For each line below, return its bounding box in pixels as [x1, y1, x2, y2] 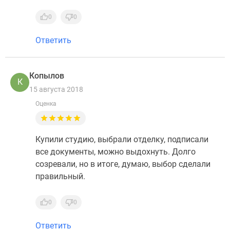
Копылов [29, 71, 64, 81]
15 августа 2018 [29, 85, 83, 93]
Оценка [35, 100, 56, 107]
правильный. [35, 171, 85, 181]
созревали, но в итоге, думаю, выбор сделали [35, 159, 210, 169]
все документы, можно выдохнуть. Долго [35, 147, 196, 157]
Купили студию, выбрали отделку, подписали [35, 135, 208, 144]
